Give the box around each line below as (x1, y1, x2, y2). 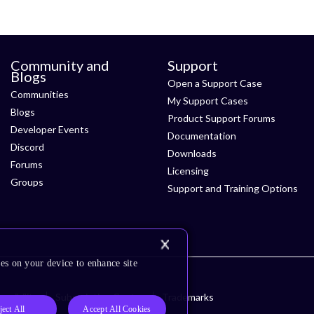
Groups (11, 176, 43, 188)
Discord (11, 141, 44, 153)
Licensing (168, 165, 209, 177)
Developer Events (11, 123, 89, 135)
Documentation (168, 130, 236, 142)
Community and (11, 57, 109, 74)
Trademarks (162, 291, 214, 303)
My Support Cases (168, 95, 248, 107)
